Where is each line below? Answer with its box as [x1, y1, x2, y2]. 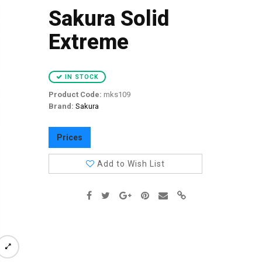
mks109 [102, 90, 131, 99]
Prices [57, 133, 83, 142]
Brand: [49, 102, 74, 111]
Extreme [49, 29, 129, 54]
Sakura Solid [49, 6, 170, 31]
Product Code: [49, 90, 102, 99]
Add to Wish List [97, 159, 166, 168]
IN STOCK [62, 73, 99, 81]
